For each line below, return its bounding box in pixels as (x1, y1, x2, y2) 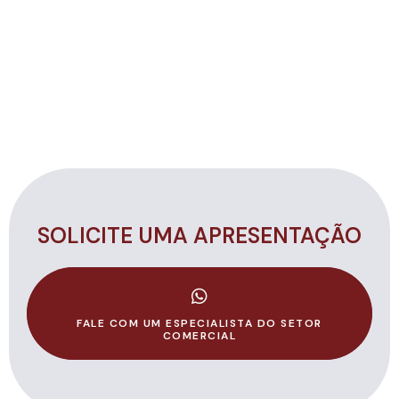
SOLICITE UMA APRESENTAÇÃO (37, 222, 362, 250)
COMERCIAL (162, 329, 237, 344)
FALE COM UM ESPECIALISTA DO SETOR (77, 316, 322, 331)
